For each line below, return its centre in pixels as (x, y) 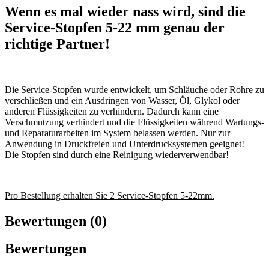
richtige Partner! (57, 44)
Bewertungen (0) (56, 221)
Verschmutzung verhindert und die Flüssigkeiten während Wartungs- (134, 122)
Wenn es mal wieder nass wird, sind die (125, 11)
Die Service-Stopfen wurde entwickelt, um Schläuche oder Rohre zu (134, 89)
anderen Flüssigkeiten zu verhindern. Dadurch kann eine (112, 111)
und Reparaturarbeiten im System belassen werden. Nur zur (117, 133)
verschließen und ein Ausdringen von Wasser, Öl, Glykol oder (122, 100)
